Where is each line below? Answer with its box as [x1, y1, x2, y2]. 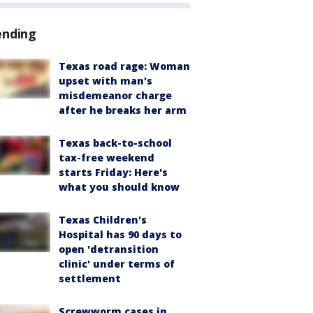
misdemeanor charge [59, 89, 172, 103]
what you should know [59, 180, 180, 194]
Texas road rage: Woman [59, 59, 190, 73]
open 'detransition [59, 242, 159, 256]
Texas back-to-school [59, 136, 172, 150]
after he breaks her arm [59, 103, 187, 117]
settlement [59, 272, 121, 286]
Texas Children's [59, 213, 147, 227]
